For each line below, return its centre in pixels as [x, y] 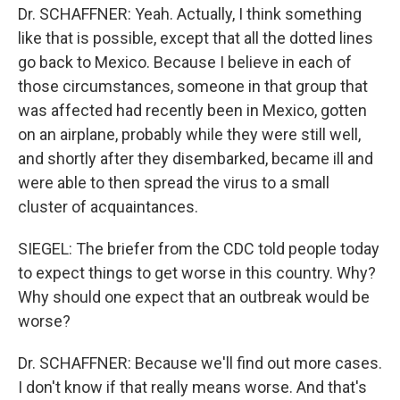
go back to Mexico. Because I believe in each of [185, 62]
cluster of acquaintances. [108, 207]
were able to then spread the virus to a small [174, 183]
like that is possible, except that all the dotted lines [196, 38]
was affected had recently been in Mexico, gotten [192, 110]
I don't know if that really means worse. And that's [192, 387]
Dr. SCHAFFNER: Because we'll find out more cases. [200, 363]
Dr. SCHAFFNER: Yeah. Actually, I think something [190, 14]
